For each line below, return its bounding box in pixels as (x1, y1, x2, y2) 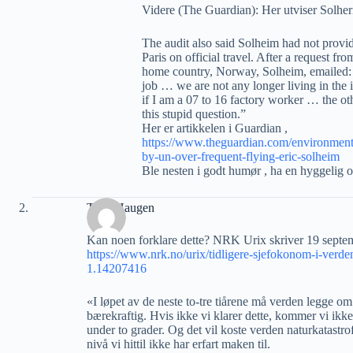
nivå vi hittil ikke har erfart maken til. (87, 337, 270, 351)
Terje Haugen (87, 200, 154, 214)
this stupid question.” (142, 107, 246, 121)
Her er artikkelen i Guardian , (142, 121, 288, 135)
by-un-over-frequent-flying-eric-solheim (142, 150, 340, 163)
